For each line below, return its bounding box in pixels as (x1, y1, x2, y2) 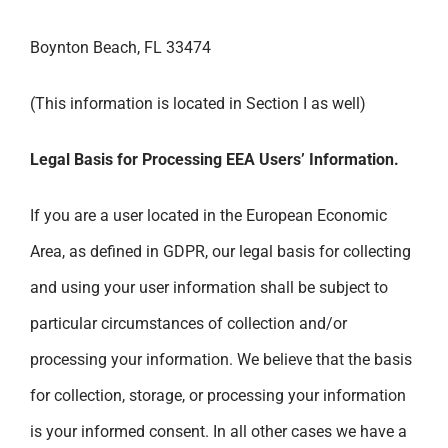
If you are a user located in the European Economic (30, 205, 387, 225)
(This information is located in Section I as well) (30, 93, 366, 113)
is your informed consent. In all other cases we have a (30, 421, 407, 441)
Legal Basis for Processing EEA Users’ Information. (30, 149, 399, 169)
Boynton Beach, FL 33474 (30, 37, 211, 57)
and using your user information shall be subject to (30, 277, 388, 297)
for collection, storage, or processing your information (30, 385, 406, 405)
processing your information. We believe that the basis (30, 349, 412, 369)
